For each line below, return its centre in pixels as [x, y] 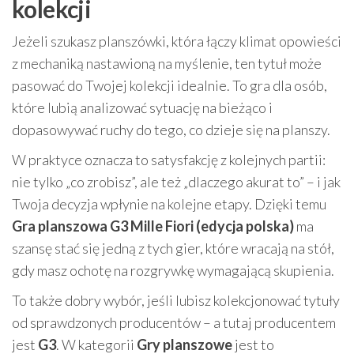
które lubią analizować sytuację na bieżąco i [142, 107]
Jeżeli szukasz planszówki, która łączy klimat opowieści [177, 41]
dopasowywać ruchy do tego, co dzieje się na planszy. [171, 129]
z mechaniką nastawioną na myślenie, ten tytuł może [167, 63]
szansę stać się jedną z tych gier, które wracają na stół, [173, 248]
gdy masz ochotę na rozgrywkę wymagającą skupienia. [173, 270]
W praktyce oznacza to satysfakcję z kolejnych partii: [169, 159]
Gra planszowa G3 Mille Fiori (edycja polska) [153, 226]
